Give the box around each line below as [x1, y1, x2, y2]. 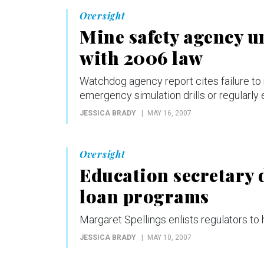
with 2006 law [80, 45, 203, 70]
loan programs [80, 184, 209, 208]
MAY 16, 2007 [147, 108, 192, 117]
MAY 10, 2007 [147, 233, 192, 242]
